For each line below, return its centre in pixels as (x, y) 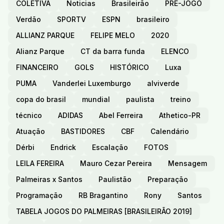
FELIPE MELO (113, 35)
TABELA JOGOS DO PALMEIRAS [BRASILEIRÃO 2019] (104, 211)
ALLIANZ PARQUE (45, 35)
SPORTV (71, 19)
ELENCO (175, 51)
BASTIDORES (83, 131)
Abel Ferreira (121, 115)
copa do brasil (41, 99)
